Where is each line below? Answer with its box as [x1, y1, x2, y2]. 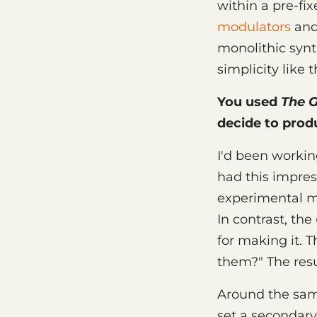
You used [217, 93, 281, 110]
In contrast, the [217, 211, 316, 227]
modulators [217, 18, 291, 35]
